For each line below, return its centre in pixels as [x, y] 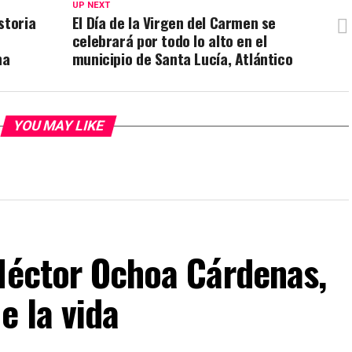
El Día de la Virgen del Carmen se [174, 23]
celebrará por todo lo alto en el [169, 41]
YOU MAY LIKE [58, 126]
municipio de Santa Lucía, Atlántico [182, 59]
